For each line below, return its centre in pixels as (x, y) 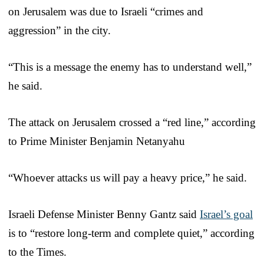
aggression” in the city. (60, 30)
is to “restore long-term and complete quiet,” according (131, 233)
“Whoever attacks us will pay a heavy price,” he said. (128, 177)
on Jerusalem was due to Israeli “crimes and (106, 11)
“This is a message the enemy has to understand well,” (130, 67)
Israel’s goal (226, 214)
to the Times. (37, 252)
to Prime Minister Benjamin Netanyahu (97, 141)
